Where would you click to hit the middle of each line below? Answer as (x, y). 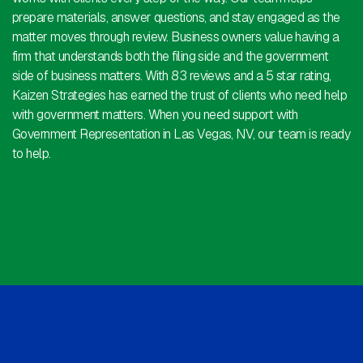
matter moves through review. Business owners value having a (176, 37)
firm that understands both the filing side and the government (171, 57)
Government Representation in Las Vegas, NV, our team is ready (181, 135)
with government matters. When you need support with (155, 115)
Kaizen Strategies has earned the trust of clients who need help (179, 96)
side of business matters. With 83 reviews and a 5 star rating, (172, 76)
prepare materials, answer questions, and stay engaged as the (176, 18)
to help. (32, 154)
